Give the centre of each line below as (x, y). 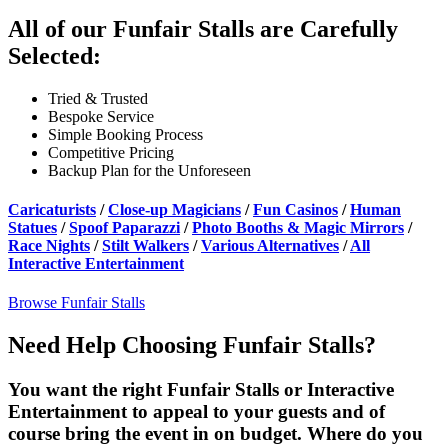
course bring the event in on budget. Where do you (215, 433)
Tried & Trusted (98, 98)
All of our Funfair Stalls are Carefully (203, 28)
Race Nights (49, 245)
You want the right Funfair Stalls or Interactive (201, 389)
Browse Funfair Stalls (76, 303)
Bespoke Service (101, 116)
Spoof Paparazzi (124, 227)
